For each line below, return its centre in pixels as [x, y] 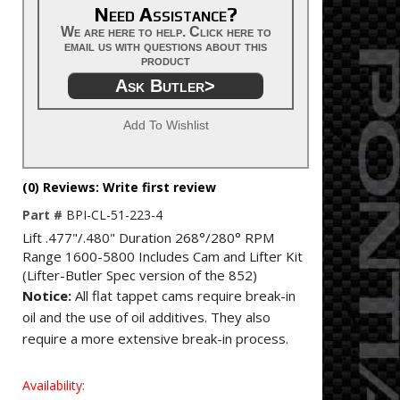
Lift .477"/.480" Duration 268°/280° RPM [148, 237]
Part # [44, 215]
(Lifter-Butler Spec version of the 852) [140, 275]
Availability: [54, 385]
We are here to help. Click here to [166, 32]
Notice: [47, 296]
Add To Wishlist [166, 125]
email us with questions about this [166, 46]
